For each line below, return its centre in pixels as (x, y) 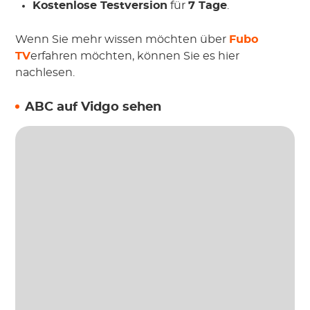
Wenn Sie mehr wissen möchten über (122, 39)
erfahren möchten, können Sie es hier (135, 56)
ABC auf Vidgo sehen (93, 107)
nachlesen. (45, 72)
